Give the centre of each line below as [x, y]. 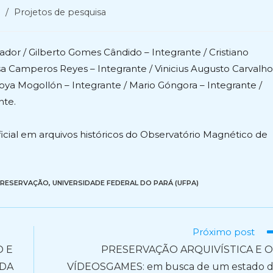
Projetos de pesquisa [60, 12]
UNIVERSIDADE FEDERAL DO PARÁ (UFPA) [126, 183]
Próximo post [224, 232]
